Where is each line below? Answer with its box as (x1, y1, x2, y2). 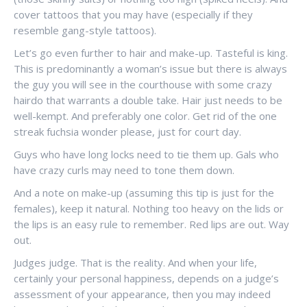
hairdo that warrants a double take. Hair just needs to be (14, 93, 282, 107)
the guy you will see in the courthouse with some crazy (14, 77, 272, 91)
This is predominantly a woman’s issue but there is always (14, 62, 287, 75)
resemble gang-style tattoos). (14, 23, 156, 37)
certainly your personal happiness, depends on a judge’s (14, 271, 279, 285)
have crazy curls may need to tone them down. (14, 163, 234, 177)
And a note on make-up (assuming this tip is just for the (14, 186, 274, 199)
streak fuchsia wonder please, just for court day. (14, 125, 241, 138)
